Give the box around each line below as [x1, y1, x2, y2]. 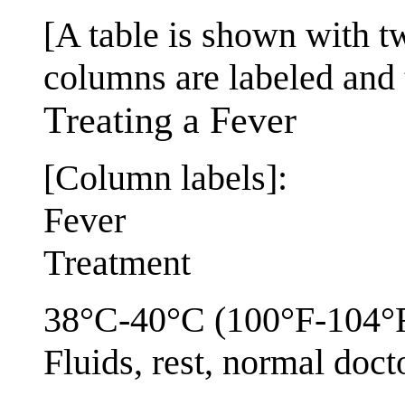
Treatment [43, 242, 191, 284]
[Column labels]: [43, 157, 287, 199]
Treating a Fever [43, 99, 297, 142]
